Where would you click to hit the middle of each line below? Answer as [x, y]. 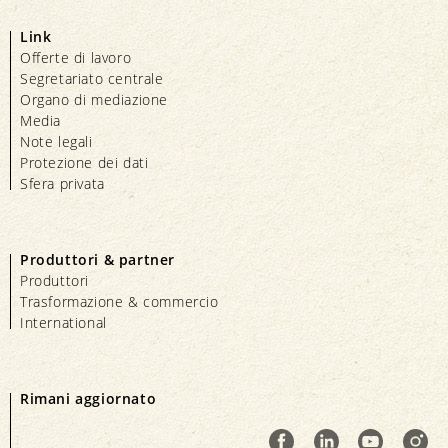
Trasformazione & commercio [119, 302]
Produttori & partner [97, 260]
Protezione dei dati [84, 163]
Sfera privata [62, 184]
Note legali [56, 142]
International [63, 323]
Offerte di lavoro [76, 58]
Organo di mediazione [94, 100]
